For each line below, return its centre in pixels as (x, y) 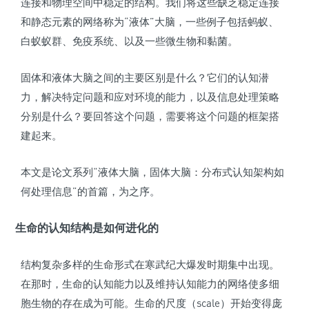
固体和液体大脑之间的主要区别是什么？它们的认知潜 (145, 78)
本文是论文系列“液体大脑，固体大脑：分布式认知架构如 (152, 172)
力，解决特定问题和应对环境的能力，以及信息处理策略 (150, 97)
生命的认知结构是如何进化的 (87, 228)
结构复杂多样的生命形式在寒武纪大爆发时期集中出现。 (150, 265)
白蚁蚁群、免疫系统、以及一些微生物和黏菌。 (129, 41)
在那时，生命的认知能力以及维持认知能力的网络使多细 (150, 284)
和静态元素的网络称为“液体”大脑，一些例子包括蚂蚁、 (150, 22)
